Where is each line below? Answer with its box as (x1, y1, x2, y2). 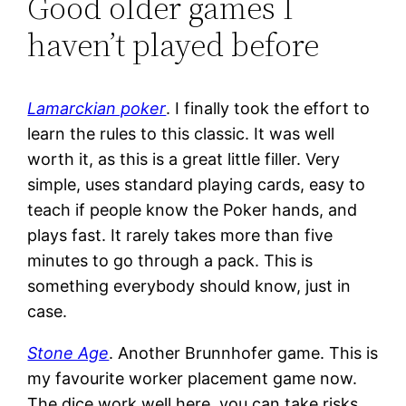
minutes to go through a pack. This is (27, 250, 314, 270)
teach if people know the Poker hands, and (27, 199, 358, 219)
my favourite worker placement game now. (27, 368, 358, 388)
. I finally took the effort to (166, 98, 371, 118)
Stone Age (27, 343, 110, 362)
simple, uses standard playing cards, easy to (27, 174, 366, 194)
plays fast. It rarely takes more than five (27, 225, 333, 245)
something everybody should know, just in (27, 275, 352, 295)
